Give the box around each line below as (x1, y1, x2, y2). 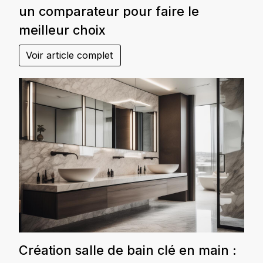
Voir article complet (26, 49, 114, 62)
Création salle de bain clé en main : (19, 242, 237, 258)
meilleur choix (19, 22, 106, 38)
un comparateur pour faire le (19, 4, 199, 19)
